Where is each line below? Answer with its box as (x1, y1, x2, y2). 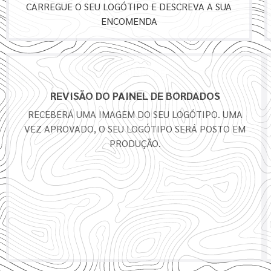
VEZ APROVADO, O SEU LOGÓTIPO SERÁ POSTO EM (24, 122, 246, 135)
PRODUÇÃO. (109, 137, 161, 150)
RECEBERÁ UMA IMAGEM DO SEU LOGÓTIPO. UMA (27, 108, 243, 121)
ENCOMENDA (100, 15, 157, 28)
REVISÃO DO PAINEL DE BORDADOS (50, 88, 220, 103)
